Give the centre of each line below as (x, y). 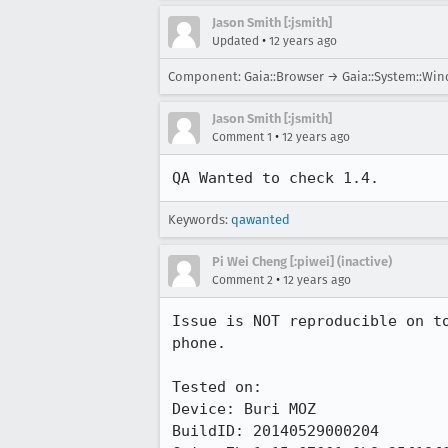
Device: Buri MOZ (244, 409)
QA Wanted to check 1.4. (275, 178)
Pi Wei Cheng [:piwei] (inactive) (302, 261)
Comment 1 (242, 137)
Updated (235, 41)
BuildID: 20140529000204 (275, 431)
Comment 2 (242, 280)
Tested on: (217, 387)
